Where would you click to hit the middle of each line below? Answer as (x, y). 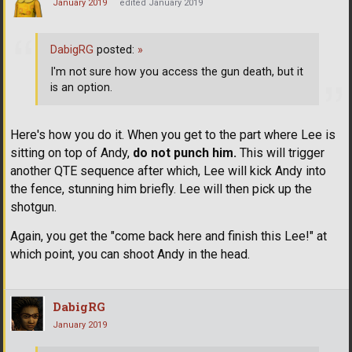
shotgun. (33, 207)
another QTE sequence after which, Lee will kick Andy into (168, 171)
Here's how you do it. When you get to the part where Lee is (173, 135)
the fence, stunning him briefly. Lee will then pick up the (161, 189)
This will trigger (280, 153)
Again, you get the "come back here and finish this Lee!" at (169, 236)
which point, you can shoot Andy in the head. (130, 255)
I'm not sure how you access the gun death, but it (177, 71)
